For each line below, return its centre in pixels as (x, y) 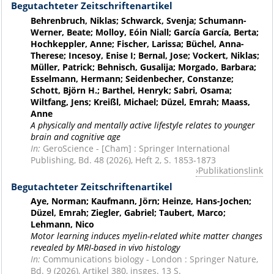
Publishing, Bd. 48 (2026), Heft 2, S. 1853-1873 (123, 160)
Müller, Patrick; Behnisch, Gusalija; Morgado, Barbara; (143, 67)
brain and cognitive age (75, 136)
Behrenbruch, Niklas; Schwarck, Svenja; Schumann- (138, 20)
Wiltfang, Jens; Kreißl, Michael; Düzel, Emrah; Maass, (140, 102)
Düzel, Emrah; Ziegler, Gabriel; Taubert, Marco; (128, 213)
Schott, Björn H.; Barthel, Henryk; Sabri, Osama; (131, 90)
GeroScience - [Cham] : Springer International (136, 148)
